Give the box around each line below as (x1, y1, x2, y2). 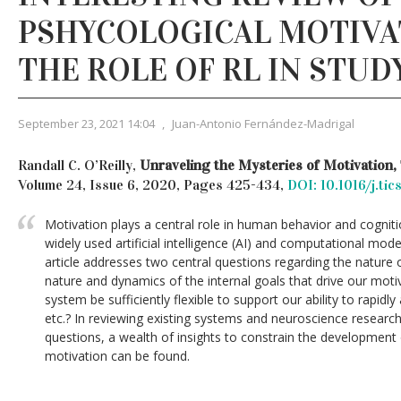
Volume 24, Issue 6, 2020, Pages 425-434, (18, 176, 287, 193)
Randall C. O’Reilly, (18, 157, 140, 174)
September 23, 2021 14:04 (18, 115, 155, 132)
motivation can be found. (45, 347, 190, 364)
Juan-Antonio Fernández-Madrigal (172, 115, 354, 132)
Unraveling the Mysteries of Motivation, (140, 157, 397, 174)
